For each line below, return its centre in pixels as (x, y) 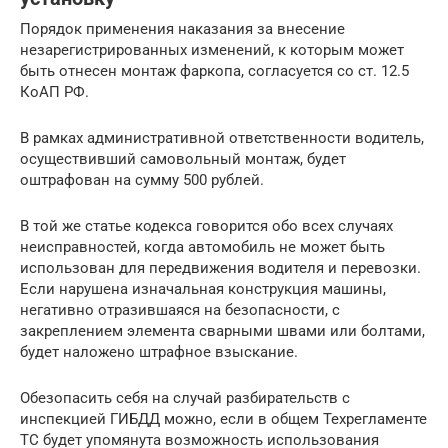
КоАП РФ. (54, 91)
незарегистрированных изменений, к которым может (212, 49)
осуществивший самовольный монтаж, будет (183, 158)
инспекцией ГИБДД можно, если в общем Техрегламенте (223, 418)
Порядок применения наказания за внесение (182, 28)
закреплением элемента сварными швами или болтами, (222, 330)
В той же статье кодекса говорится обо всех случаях (206, 225)
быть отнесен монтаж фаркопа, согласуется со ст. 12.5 (214, 70)
